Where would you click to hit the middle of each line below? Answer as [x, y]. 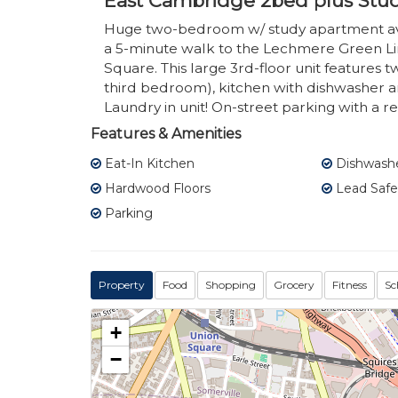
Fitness [350, 285]
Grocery [294, 285]
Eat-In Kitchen [148, 164]
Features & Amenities [166, 134]
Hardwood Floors [156, 189]
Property [122, 285]
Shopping [231, 285]
